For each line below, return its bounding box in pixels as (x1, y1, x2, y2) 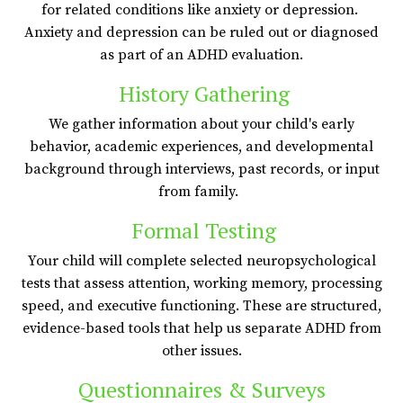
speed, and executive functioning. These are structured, (22, 296, 381, 315)
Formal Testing (127, 215, 276, 245)
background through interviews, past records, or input (23, 159, 380, 178)
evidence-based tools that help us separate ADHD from (22, 318, 381, 337)
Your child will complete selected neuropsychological (27, 251, 376, 270)
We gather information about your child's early (49, 114, 354, 133)
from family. (157, 182, 246, 201)
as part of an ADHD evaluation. (100, 45, 303, 64)
